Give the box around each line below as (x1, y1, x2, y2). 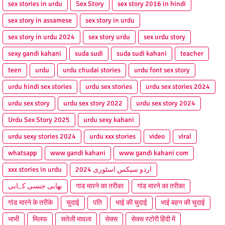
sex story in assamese (8, 16, 72, 25)
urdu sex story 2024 (136, 99, 195, 108)
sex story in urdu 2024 (8, 33, 75, 42)
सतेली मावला (61, 215, 91, 224)
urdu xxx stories (89, 132, 136, 141)
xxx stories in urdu (8, 165, 62, 174)
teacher (180, 49, 203, 58)
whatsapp (8, 149, 37, 158)
